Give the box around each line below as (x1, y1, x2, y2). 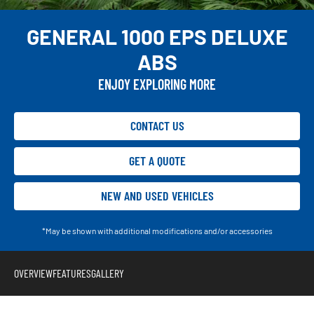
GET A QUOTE (128, 153, 186, 169)
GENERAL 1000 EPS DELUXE (26, 23, 288, 49)
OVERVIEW (14, 266, 53, 280)
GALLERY (91, 266, 124, 280)
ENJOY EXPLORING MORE (98, 75, 216, 93)
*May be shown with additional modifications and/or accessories (41, 225, 273, 235)
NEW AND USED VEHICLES (100, 188, 214, 204)
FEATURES (53, 266, 91, 280)
